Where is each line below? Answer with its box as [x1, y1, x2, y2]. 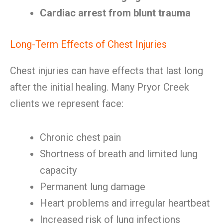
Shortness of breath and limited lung [40, 148, 198, 160]
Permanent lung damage [40, 181, 145, 193]
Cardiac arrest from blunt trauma [40, 7, 191, 19]
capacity [40, 164, 77, 176]
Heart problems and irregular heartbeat [40, 197, 210, 209]
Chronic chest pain [40, 131, 121, 143]
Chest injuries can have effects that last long [10, 65, 203, 77]
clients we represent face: [10, 98, 123, 110]
